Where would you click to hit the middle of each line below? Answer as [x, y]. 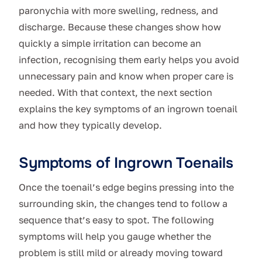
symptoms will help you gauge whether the [115, 237]
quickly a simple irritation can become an [110, 44]
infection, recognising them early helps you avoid [129, 60]
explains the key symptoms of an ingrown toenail [128, 109]
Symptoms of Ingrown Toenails [126, 163]
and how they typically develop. [90, 125]
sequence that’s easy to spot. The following [116, 220]
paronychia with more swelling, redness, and [118, 11]
